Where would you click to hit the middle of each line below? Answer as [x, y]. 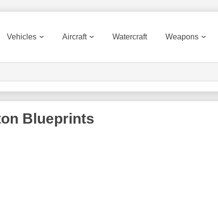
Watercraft [130, 37]
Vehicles [22, 37]
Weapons [182, 37]
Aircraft [74, 37]
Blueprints [56, 118]
